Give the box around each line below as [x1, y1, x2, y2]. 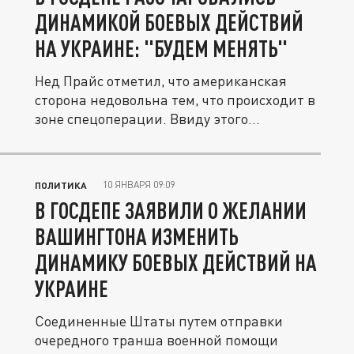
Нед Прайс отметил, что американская [35, 72, 287, 89]
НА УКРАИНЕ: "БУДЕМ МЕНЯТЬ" [35, 35, 288, 62]
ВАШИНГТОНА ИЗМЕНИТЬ [35, 223, 239, 250]
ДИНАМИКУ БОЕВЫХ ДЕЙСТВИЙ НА [35, 249, 317, 276]
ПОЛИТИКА [35, 179, 87, 190]
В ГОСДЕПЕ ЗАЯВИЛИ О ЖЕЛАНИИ [35, 197, 307, 224]
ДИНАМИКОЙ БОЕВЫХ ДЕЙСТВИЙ [35, 9, 303, 36]
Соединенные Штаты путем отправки [35, 312, 283, 330]
